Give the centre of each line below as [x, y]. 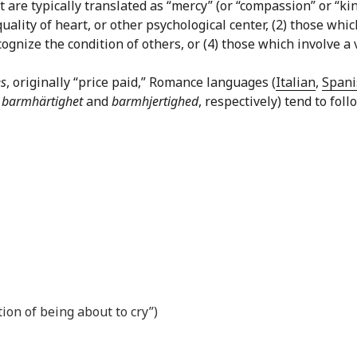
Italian [296, 82]
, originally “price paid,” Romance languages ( [141, 82]
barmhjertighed [155, 102]
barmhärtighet [42, 102]
